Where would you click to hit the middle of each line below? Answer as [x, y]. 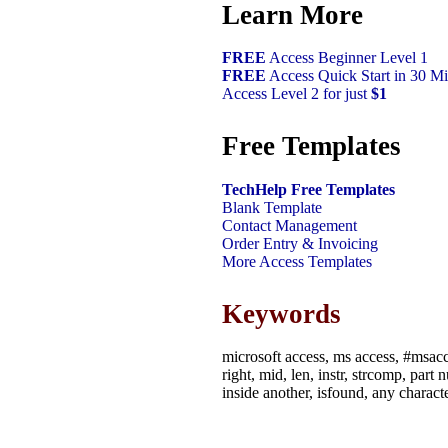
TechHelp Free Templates [308, 189]
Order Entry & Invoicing [300, 243]
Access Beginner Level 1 [347, 58]
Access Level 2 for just [296, 94]
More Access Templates [297, 261]
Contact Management [289, 225]
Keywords [281, 314]
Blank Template [272, 207]
